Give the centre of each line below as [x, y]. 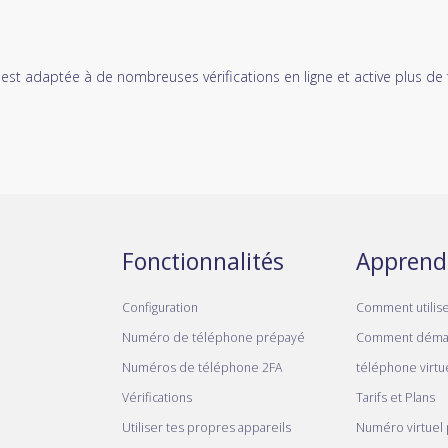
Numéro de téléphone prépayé [213, 337]
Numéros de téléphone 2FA [202, 367]
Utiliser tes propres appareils [206, 427]
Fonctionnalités [203, 260]
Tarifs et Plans [395, 397]
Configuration [160, 307]
